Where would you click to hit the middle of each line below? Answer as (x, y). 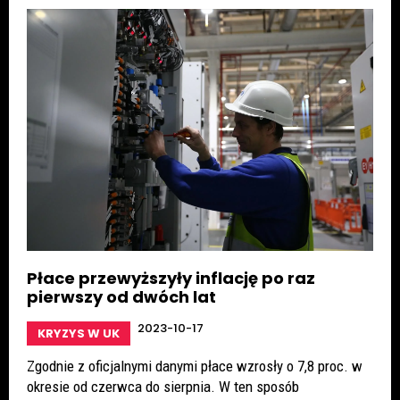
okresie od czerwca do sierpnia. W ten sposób (163, 387)
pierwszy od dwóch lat (121, 297)
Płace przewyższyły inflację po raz (171, 279)
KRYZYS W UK (79, 334)
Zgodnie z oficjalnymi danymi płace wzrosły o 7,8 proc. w (195, 367)
